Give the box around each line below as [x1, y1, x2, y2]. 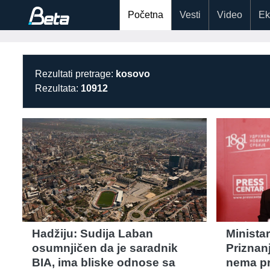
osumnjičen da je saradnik [32, 241, 178, 254]
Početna [128, 10, 163, 20]
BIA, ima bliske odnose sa [32, 256, 175, 269]
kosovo [116, 69, 150, 79]
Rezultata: [35, 83, 81, 93]
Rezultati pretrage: [35, 69, 116, 79]
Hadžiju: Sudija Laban [32, 227, 153, 240]
